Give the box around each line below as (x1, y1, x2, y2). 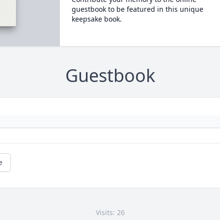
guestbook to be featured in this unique (71, 4, 203, 14)
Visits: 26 (95, 208, 125, 218)
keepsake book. (71, 14, 122, 24)
